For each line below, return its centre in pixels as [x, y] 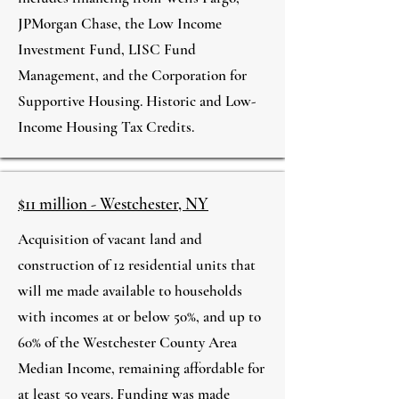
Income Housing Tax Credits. [106, 127]
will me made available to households [130, 291]
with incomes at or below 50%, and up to [139, 317]
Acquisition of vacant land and [110, 239]
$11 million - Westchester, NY [113, 204]
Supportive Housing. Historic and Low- [137, 101]
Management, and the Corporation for [132, 75]
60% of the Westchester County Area [127, 342]
